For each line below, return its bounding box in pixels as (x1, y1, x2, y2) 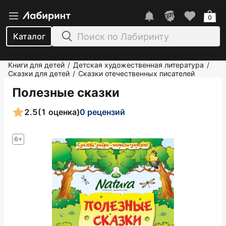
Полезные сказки (12, 85, 120, 100)
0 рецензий (80, 106, 125, 117)
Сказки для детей (8, 69, 70, 78)
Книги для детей (8, 61, 65, 69)
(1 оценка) (38, 106, 80, 117)
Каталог (13, 31, 45, 41)
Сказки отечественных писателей (78, 69, 195, 78)
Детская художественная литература (73, 61, 204, 69)
